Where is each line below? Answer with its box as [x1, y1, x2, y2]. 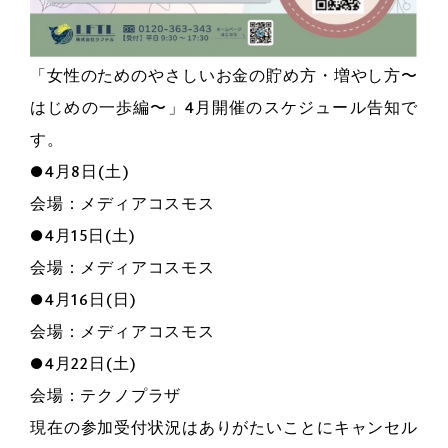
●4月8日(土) [30, 160, 130, 183]
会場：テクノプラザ [30, 384, 182, 407]
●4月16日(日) [30, 288, 138, 311]
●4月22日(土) [30, 352, 138, 375]
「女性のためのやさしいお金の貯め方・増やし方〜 [30, 64, 418, 87]
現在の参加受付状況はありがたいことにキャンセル [30, 416, 418, 439]
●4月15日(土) [30, 224, 137, 247]
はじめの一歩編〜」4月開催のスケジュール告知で [30, 96, 418, 119]
